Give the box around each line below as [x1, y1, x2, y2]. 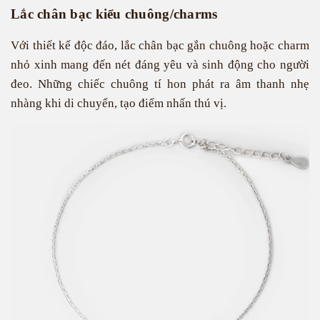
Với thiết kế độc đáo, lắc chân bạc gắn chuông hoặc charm [11, 39, 309, 52]
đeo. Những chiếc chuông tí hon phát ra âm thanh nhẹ [11, 77, 309, 91]
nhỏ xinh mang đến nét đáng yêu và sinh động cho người [11, 58, 309, 71]
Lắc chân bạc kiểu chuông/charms [11, 6, 218, 21]
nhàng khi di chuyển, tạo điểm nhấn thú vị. [11, 96, 226, 110]
